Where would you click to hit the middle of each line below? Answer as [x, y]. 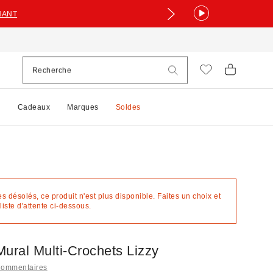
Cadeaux [34, 107]
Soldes [128, 107]
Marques [83, 107]
